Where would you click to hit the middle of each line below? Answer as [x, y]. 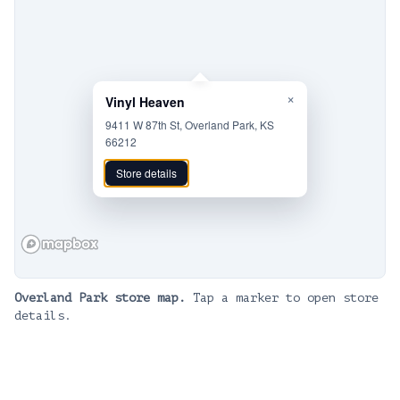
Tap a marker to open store [286, 298]
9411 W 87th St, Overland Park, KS [190, 125]
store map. [146, 298]
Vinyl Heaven [145, 102]
